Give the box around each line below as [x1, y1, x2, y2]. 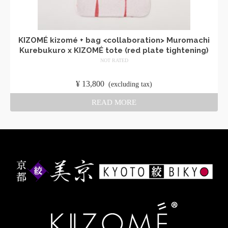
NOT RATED [100, 58, 128, 63]
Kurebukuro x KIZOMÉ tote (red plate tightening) [19, 46, 209, 55]
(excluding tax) [108, 80, 152, 88]
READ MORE [92, 98, 136, 106]
